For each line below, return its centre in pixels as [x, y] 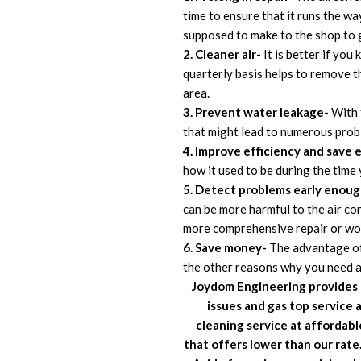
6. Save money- [226, 247]
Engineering [272, 286]
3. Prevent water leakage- [256, 112]
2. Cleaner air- [223, 54]
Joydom [214, 286]
